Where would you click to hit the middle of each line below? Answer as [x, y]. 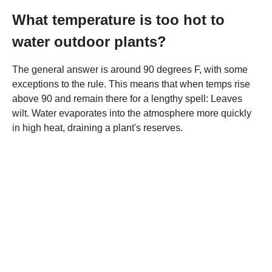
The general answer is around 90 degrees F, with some [130, 70]
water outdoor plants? [89, 42]
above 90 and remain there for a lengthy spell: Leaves [127, 99]
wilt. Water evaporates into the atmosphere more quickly [132, 113]
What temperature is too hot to [118, 20]
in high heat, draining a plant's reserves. [97, 128]
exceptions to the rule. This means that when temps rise [131, 84]
